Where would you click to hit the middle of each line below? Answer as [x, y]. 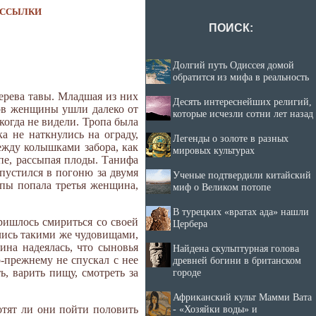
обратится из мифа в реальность [241, 77]
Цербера [190, 224]
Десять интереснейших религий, [242, 102]
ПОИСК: [231, 28]
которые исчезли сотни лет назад [243, 114]
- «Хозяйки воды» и [215, 309]
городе [187, 272]
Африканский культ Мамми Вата [242, 297]
